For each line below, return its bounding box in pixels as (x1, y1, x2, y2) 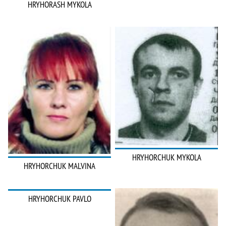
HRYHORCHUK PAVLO (28, 193, 91, 205)
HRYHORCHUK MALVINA (24, 160, 95, 172)
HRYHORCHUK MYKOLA (132, 151, 201, 163)
